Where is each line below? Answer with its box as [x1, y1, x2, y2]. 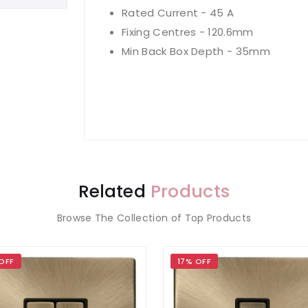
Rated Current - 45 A [122, 5, 234, 20]
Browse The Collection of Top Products [56, 211, 252, 225]
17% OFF [177, 256, 211, 267]
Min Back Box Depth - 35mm [122, 44, 270, 58]
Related [78, 179, 151, 203]
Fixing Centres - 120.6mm [122, 25, 254, 39]
